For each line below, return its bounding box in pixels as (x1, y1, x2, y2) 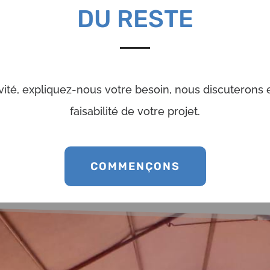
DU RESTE (77, 5, 193, 34)
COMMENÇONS (90, 160, 180, 173)
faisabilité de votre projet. (70, 104, 200, 118)
